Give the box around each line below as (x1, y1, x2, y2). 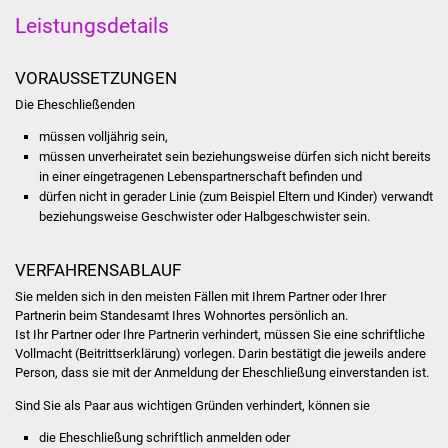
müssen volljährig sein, (38, 129, 168, 145)
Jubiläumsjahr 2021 (238, 54, 369, 73)
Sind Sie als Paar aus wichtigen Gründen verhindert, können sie (14, 397, 370, 413)
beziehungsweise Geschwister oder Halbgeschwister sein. (38, 209, 370, 225)
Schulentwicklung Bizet (238, 195, 393, 214)
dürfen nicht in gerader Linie (38, 189, 199, 205)
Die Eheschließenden (14, 96, 135, 112)
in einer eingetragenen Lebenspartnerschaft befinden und (38, 169, 362, 185)
